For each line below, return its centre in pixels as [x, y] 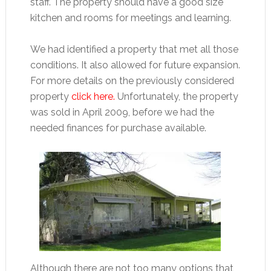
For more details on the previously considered [132, 81]
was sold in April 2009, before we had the [122, 113]
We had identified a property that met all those [134, 50]
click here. [93, 97]
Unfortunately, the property [176, 97]
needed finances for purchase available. [118, 128]
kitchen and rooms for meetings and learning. [130, 18]
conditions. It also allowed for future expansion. [135, 65]
